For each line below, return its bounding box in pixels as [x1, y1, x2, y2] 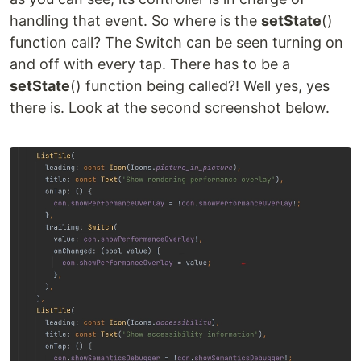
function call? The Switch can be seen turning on [10, 33, 343, 51]
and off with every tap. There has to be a [10, 55, 290, 73]
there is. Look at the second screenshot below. [10, 98, 330, 116]
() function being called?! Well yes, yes [70, 77, 330, 94]
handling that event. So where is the [10, 11, 261, 29]
